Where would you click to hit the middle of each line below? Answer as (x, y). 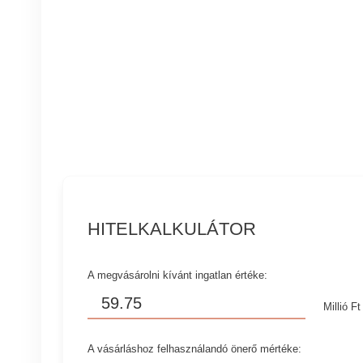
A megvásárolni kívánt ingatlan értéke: (178, 275)
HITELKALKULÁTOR (172, 228)
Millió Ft (342, 306)
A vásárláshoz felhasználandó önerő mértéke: (195, 348)
